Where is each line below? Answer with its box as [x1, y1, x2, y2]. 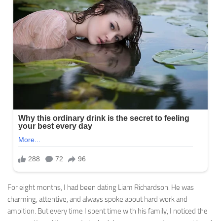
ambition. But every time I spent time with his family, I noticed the [7, 206, 208, 216]
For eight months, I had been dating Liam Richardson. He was [7, 183, 194, 192]
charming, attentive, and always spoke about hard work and [7, 194, 187, 204]
